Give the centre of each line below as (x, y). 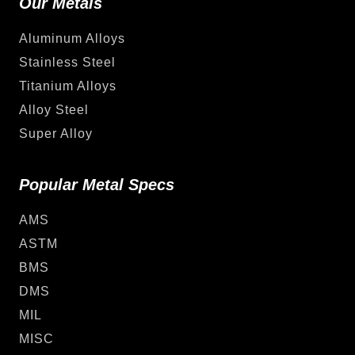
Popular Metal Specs (97, 184)
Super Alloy (56, 133)
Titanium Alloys (68, 86)
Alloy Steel (54, 109)
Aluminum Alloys (72, 38)
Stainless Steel (67, 62)
